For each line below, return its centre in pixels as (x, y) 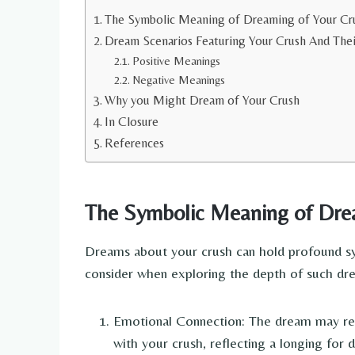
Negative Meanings (178, 79)
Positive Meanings (176, 60)
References (135, 143)
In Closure (132, 121)
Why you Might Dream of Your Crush (202, 100)
